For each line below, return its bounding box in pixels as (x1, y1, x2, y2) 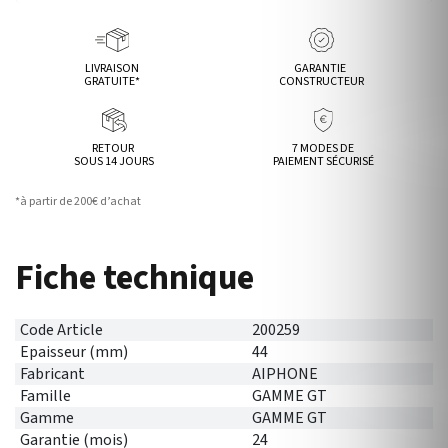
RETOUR (92, 140, 137, 157)
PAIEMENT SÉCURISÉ (272, 153, 374, 170)
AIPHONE (251, 363, 318, 385)
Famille (20, 385, 71, 407)
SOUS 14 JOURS (74, 153, 155, 170)
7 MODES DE (292, 140, 355, 157)
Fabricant (20, 363, 85, 385)
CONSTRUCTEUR (278, 73, 364, 90)
